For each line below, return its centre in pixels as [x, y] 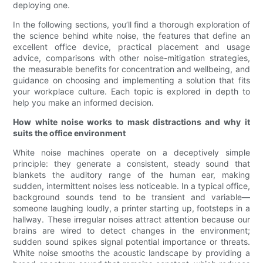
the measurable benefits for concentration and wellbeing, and [131, 69]
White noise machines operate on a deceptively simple [131, 153]
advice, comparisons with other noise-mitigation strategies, [131, 58]
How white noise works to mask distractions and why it [131, 122]
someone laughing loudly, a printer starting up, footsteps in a [131, 208]
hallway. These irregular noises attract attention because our [131, 220]
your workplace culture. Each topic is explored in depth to [131, 92]
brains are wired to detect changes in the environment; [131, 231]
